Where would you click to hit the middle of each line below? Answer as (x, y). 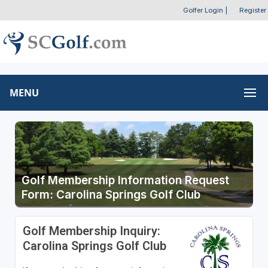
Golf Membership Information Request (125, 181)
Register (253, 10)
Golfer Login (203, 10)
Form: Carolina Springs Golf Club (111, 195)
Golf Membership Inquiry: (91, 231)
